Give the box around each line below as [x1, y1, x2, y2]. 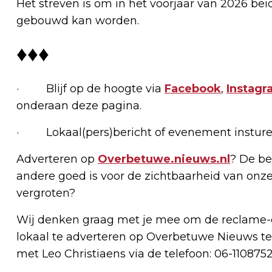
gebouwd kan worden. [16, 13, 139, 27]
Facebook [165, 81, 221, 95]
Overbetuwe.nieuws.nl [98, 152, 230, 166]
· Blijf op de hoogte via [16, 81, 165, 95]
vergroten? [16, 186, 75, 200]
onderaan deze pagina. [16, 98, 141, 112]
